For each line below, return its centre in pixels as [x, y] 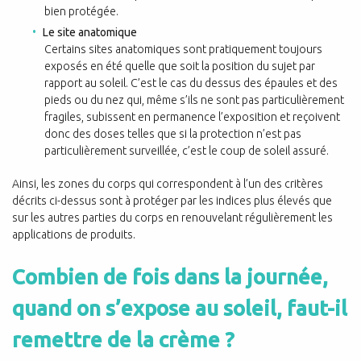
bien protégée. [81, 11]
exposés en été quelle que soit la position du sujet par [180, 66]
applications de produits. [74, 234]
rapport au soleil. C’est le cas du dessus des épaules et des [191, 83]
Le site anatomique [90, 32]
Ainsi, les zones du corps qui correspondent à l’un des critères [168, 183]
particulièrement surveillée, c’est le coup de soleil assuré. [187, 150]
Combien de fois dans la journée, [170, 276]
